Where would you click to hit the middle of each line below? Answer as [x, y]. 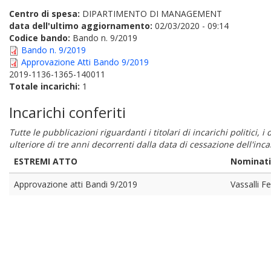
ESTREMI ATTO [46, 161]
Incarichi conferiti [67, 112]
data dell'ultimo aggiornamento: [81, 26]
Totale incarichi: [46, 86]
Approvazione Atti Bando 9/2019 [85, 62]
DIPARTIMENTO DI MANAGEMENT [152, 14]
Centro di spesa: [46, 14]
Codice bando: [41, 38]
